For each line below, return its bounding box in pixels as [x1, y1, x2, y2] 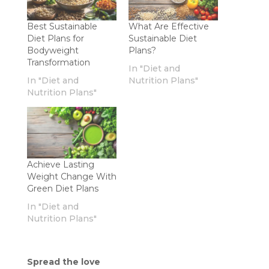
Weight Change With [26, 171, 116, 182]
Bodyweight [26, 45, 79, 56]
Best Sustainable [26, 21, 97, 32]
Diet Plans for [26, 33, 84, 44]
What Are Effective [128, 21, 209, 32]
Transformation [26, 57, 90, 68]
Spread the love [26, 256, 100, 267]
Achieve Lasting [26, 159, 94, 170]
